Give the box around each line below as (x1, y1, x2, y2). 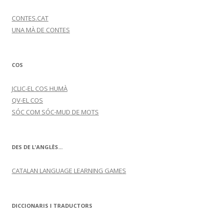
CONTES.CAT (12, 14, 48, 22)
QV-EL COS (12, 96, 43, 105)
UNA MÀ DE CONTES (12, 25, 70, 34)
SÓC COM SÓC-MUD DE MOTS (12, 108, 99, 116)
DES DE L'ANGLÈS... (12, 143, 63, 151)
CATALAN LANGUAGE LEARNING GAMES (12, 166, 126, 175)
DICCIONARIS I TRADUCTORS (12, 202, 92, 209)
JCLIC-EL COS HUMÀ (12, 84, 67, 93)
